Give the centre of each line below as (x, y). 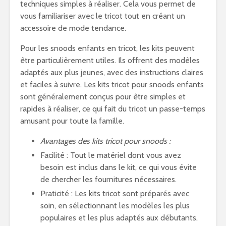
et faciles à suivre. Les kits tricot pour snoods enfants (112, 84)
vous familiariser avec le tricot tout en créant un (103, 16)
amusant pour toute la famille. (72, 121)
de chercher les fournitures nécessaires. (108, 179)
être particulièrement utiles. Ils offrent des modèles (110, 60)
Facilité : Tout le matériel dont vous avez (111, 155)
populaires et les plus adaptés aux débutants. (119, 218)
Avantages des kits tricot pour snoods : (105, 141)
